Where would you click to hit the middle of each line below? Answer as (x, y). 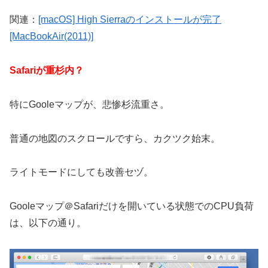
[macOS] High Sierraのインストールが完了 (130, 20)
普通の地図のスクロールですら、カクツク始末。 (115, 138)
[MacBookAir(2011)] (51, 36)
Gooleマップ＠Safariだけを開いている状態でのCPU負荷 (132, 206)
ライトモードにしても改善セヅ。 (81, 172)
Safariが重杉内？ (47, 71)
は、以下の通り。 (48, 223)
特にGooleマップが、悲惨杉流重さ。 (89, 104)
